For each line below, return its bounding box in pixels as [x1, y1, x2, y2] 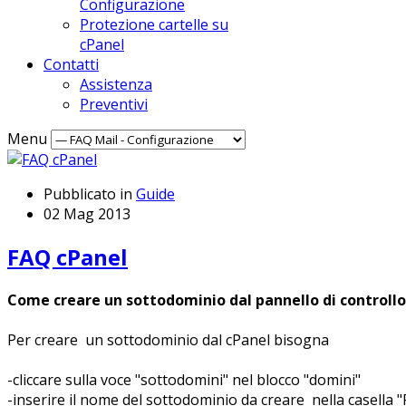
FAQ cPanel [7, 241, 128, 272]
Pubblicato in [43, 184, 132, 204]
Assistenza [80, 74, 152, 94]
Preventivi [80, 94, 148, 114]
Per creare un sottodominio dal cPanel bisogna [7, 329, 329, 350]
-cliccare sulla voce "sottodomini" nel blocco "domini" [7, 369, 361, 390]
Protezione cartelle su [80, 14, 228, 34]
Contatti [43, 54, 99, 74]
